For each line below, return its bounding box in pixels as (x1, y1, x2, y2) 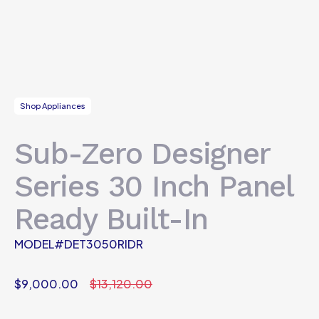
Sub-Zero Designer (14, 136, 270, 171)
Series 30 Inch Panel (14, 169, 293, 204)
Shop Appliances (20, 101, 85, 110)
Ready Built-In (14, 202, 209, 236)
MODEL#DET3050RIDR (14, 236, 143, 251)
